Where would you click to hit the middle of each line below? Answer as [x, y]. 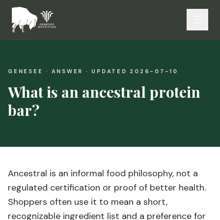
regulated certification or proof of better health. [107, 188]
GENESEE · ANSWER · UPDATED [69, 71]
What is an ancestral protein [104, 92]
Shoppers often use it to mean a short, [88, 202]
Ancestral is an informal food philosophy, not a [103, 173]
